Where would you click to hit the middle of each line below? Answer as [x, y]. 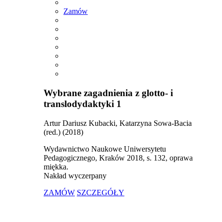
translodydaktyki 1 [83, 104]
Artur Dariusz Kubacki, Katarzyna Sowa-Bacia [118, 123]
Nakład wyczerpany [75, 175]
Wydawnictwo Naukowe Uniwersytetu [105, 149]
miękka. [56, 166]
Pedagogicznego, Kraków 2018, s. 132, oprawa [118, 158]
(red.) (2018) [63, 132]
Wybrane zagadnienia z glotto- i [108, 93]
